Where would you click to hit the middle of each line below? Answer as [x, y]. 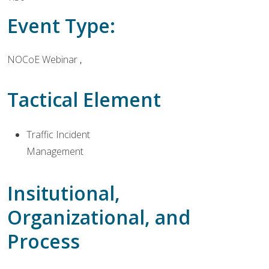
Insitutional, [64, 193]
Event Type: [61, 26]
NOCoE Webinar [44, 59]
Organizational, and [99, 217]
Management [55, 152]
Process [44, 241]
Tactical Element [84, 100]
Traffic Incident [58, 135]
